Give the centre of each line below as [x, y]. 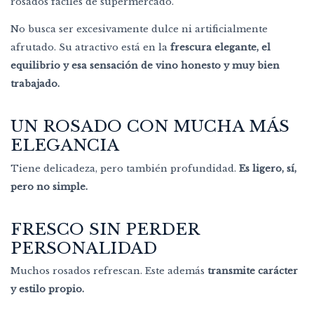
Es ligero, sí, [268, 168]
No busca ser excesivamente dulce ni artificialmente [139, 29]
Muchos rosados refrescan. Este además [109, 271]
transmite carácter [253, 271]
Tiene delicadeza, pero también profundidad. [125, 168]
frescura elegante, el [219, 47]
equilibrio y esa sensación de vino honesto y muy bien [145, 66]
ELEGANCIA [65, 145]
